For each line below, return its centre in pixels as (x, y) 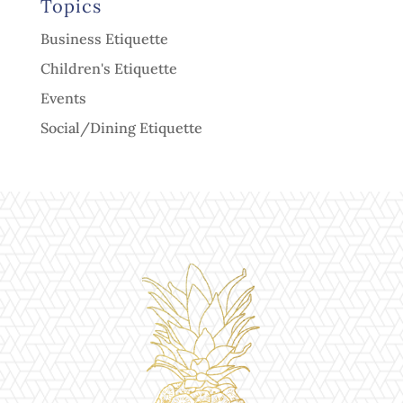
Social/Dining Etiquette (121, 128)
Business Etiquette (104, 39)
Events (63, 98)
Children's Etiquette (108, 68)
